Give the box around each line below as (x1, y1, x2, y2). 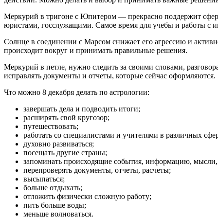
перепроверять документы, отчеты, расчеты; (23, 165, 171, 174)
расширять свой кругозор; (23, 113, 109, 122)
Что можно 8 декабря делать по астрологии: (4, 88, 149, 96)
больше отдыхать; (23, 183, 82, 192)
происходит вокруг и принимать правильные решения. (4, 46, 187, 54)
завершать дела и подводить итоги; (23, 104, 140, 113)
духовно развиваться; (23, 139, 94, 148)
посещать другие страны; (23, 148, 107, 157)
